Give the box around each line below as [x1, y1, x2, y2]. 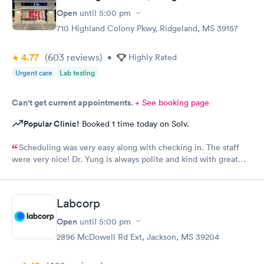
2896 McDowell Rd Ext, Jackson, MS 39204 [57, 231, 219, 242]
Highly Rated [128, 52, 177, 63]
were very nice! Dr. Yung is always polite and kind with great [12, 154, 238, 165]
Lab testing [60, 68, 95, 78]
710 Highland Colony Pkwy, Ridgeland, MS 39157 [57, 23, 238, 34]
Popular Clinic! [24, 118, 80, 130]
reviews [64, 51, 100, 64]
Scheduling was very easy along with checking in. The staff [19, 142, 239, 153]
